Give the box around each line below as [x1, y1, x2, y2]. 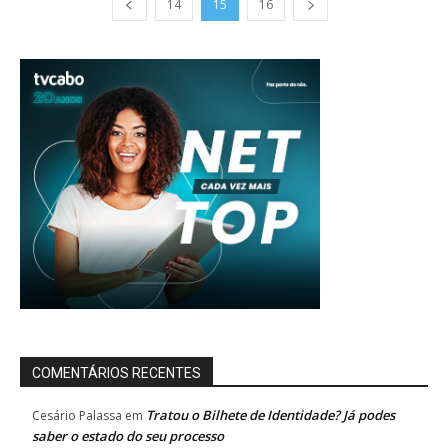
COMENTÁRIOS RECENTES [32, 365, 201, 381]
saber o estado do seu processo [32, 427, 224, 445]
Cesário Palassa [32, 407, 122, 424]
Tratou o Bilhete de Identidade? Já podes [146, 406, 395, 424]
